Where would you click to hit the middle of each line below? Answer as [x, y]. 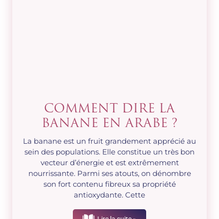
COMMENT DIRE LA [109, 109]
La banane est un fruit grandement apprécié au [109, 141]
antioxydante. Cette [109, 195]
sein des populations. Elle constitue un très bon [109, 152]
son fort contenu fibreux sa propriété [109, 184]
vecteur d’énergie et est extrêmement [109, 163]
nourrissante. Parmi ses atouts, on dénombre [109, 174]
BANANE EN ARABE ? [109, 124]
